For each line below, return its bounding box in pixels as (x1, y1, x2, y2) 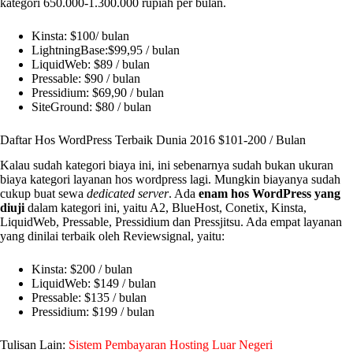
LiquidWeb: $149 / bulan (32, 277, 156, 291)
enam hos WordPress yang (195, 187, 340, 201)
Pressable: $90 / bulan (32, 71, 140, 85)
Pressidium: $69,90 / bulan (32, 85, 164, 99)
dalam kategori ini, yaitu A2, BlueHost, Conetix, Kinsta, (24, 201, 307, 215)
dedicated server (87, 187, 169, 201)
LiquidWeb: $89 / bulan (32, 57, 150, 71)
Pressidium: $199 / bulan (32, 305, 154, 319)
